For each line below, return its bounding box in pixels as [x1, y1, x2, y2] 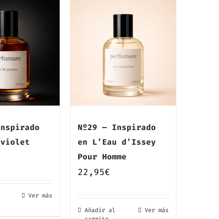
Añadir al [85, 206, 116, 214]
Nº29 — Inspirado [78, 122, 156, 132]
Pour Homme [78, 151, 127, 162]
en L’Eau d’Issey [78, 136, 156, 147]
